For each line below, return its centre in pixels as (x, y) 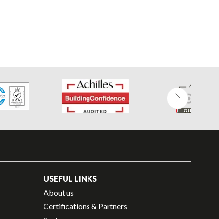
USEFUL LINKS (70, 178)
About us (59, 192)
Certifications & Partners (85, 206)
